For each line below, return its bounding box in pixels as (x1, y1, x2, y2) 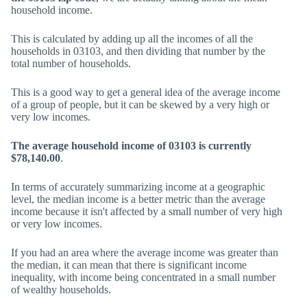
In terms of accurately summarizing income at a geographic (11, 181, 265, 193)
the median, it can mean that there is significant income (11, 259, 247, 271)
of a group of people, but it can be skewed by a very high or (11, 99, 269, 110)
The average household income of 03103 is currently (11, 140, 251, 151)
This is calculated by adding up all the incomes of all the (11, 33, 253, 45)
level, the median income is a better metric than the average (11, 193, 265, 205)
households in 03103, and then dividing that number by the (11, 45, 265, 57)
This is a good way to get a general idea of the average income (11, 86, 280, 98)
